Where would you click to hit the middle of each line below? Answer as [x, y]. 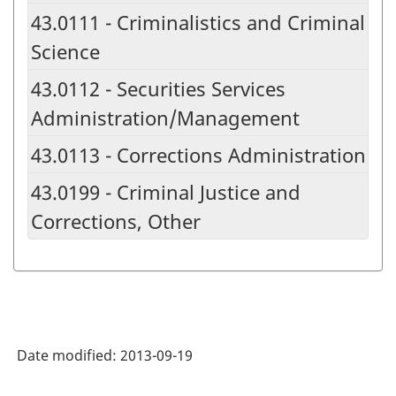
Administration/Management [165, 118]
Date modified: [69, 356]
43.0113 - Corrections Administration [198, 155]
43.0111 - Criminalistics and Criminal [198, 23]
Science [65, 52]
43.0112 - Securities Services [158, 89]
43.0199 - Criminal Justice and [166, 192]
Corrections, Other [116, 221]
